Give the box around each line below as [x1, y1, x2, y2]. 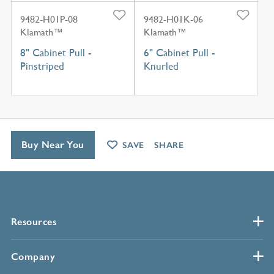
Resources [10, 215, 57, 228]
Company [10, 250, 56, 262]
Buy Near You [21, 138, 84, 150]
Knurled [143, 60, 179, 73]
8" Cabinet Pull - [20, 46, 92, 59]
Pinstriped [20, 60, 64, 73]
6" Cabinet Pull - [143, 46, 215, 59]
